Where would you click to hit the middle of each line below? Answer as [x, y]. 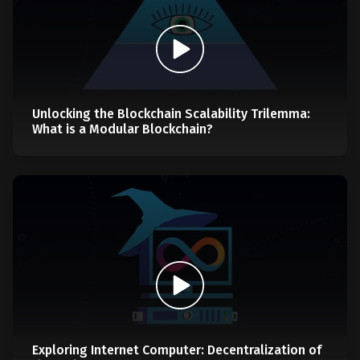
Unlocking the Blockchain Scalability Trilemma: [171, 114]
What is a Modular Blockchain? [123, 129]
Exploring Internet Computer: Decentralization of [177, 350]
